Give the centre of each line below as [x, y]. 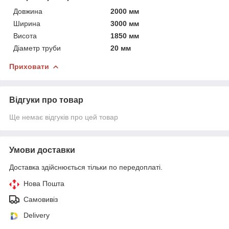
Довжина [28, 11]
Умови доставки [42, 150]
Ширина [27, 23]
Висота [25, 36]
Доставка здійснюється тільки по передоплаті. [86, 167]
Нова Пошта [44, 183]
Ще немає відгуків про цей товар [64, 117]
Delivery [37, 215]
